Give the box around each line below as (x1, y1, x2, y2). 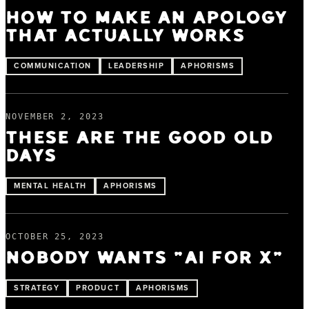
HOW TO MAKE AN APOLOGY (6, 9, 288, 27)
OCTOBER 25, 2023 (6, 231, 104, 241)
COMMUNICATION (14, 59, 92, 71)
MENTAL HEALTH (14, 179, 88, 191)
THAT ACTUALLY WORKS (6, 27, 245, 45)
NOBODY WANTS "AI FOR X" (6, 249, 283, 267)
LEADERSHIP (108, 59, 165, 71)
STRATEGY (14, 281, 60, 293)
